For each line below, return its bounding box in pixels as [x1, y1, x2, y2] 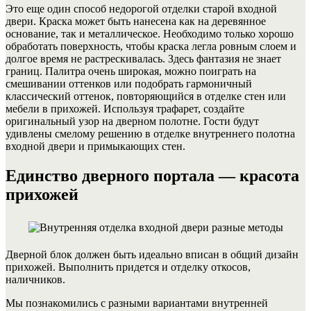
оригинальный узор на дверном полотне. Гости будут [6, 115, 259, 127]
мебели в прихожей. [6, 102, 101, 115]
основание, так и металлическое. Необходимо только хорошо [6, 27, 294, 40]
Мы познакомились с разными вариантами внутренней [6, 296, 268, 309]
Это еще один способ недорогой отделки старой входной [6, 2, 277, 15]
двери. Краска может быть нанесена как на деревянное [6, 15, 266, 27]
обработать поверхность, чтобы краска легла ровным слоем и [6, 40, 296, 52]
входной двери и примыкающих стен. [6, 140, 185, 152]
